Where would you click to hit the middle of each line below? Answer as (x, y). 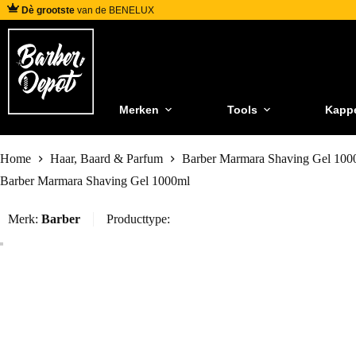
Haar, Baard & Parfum (106, 159)
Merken (139, 109)
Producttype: (138, 219)
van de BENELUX (114, 10)
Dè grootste (48, 10)
